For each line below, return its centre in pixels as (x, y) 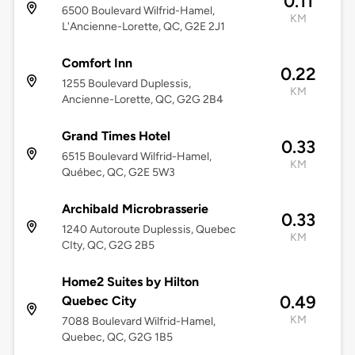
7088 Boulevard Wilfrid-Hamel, (138, 322)
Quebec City (99, 301)
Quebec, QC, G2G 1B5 (117, 338)
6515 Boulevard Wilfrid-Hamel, (136, 157)
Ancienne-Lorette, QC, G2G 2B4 (142, 100)
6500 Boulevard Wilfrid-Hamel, (138, 11)
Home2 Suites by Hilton (130, 282)
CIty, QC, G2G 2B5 (108, 246)
